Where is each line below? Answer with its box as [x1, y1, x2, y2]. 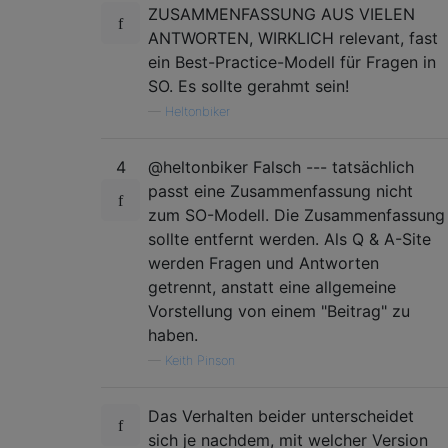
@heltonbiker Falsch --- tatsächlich [148, 156, 414, 177]
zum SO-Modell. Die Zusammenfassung [148, 204, 445, 225]
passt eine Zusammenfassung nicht [148, 180, 413, 201]
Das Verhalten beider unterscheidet [148, 405, 414, 426]
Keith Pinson [165, 352, 235, 368]
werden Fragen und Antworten [148, 252, 379, 273]
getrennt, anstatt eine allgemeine [148, 276, 396, 297]
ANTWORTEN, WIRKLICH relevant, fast [148, 27, 438, 48]
